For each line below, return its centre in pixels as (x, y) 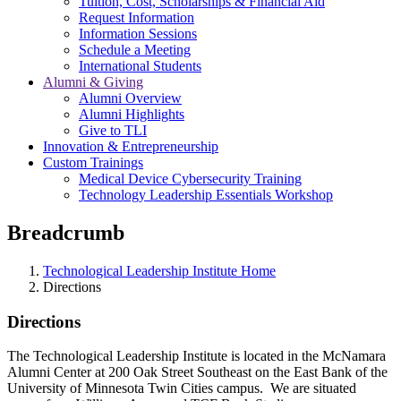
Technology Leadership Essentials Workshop (206, 195)
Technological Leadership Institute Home (159, 270)
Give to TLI (113, 130)
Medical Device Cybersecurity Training (190, 179)
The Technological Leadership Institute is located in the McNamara (196, 356)
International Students (140, 66)
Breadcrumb (66, 232)
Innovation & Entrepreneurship (131, 146)
